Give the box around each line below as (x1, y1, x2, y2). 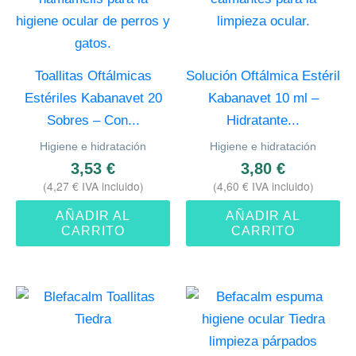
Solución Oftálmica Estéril (186, 68, 340, 84)
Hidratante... (226, 113, 300, 129)
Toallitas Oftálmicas (34, 68, 152, 84)
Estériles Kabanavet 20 (24, 91, 162, 106)
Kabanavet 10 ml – (207, 91, 319, 106)
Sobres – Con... (46, 113, 140, 129)
